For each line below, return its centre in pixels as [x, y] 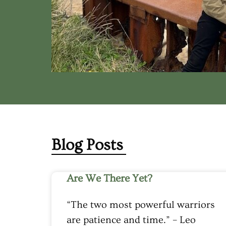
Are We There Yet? [109, 178]
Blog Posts [87, 145]
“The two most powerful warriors [141, 205]
